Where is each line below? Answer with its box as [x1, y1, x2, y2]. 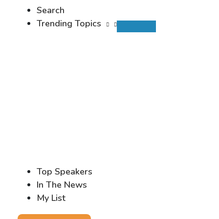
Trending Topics [37, 17, 101, 29]
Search [37, 4, 65, 16]
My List [37, 192, 66, 204]
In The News [37, 178, 87, 191]
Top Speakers [37, 165, 92, 177]
